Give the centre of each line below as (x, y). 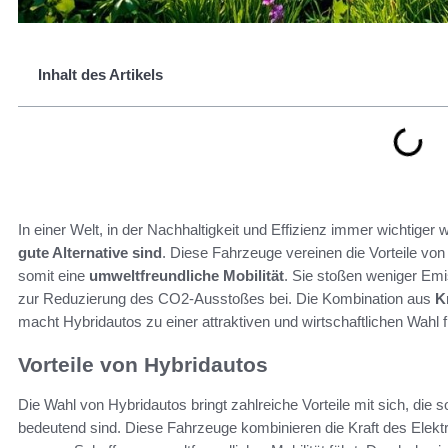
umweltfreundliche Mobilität (186, 276)
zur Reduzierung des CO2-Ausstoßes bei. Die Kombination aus (226, 299)
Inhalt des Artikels (100, 75)
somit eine (53, 276)
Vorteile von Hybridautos (143, 365)
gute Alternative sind (90, 253)
